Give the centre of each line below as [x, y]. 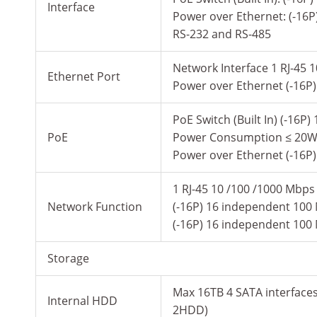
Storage [68, 259]
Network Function [95, 207]
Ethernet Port [84, 77]
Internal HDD [82, 301]
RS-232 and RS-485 [222, 34]
